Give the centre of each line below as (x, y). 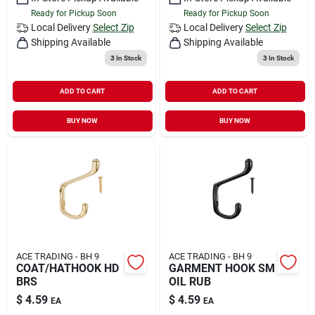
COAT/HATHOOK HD (67, 268)
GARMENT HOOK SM (221, 268)
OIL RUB (189, 281)
